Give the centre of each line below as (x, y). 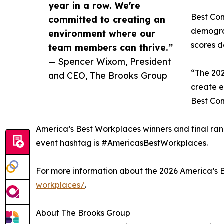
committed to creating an (107, 20)
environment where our (102, 34)
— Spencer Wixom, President (110, 62)
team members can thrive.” (111, 48)
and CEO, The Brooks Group (108, 76)
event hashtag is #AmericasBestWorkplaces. (122, 143)
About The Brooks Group (84, 213)
